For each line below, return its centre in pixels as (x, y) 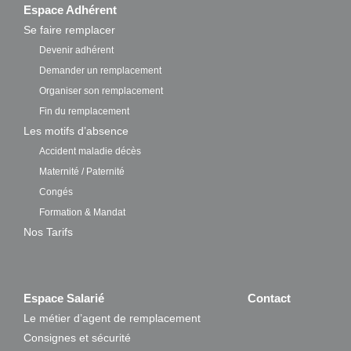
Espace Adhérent (70, 10)
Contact (269, 298)
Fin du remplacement (84, 111)
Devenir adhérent (76, 50)
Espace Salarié (64, 298)
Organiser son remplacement (101, 91)
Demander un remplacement (100, 71)
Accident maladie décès (90, 151)
